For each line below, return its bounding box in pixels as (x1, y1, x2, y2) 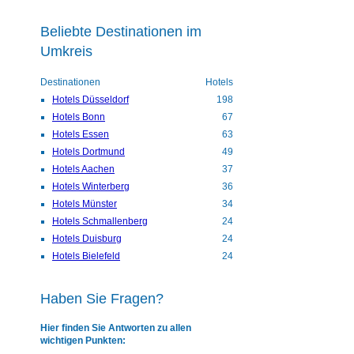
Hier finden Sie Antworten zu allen (40, 322, 191, 334)
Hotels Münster (52, 198, 117, 210)
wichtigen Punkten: (40, 335, 126, 347)
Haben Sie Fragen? (40, 291, 164, 307)
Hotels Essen (52, 129, 109, 141)
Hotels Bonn (52, 111, 105, 123)
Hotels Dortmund (52, 146, 125, 158)
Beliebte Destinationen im (40, 24, 201, 40)
